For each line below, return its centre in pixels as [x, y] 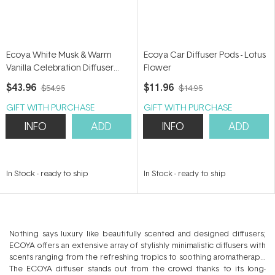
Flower [157, 67]
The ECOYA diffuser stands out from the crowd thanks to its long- [137, 268]
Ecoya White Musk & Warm [59, 54]
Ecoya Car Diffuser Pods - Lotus [205, 54]
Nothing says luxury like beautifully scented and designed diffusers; [137, 233]
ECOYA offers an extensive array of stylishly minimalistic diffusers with [137, 245]
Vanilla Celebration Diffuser [60, 67]
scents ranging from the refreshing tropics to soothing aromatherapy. [137, 257]
